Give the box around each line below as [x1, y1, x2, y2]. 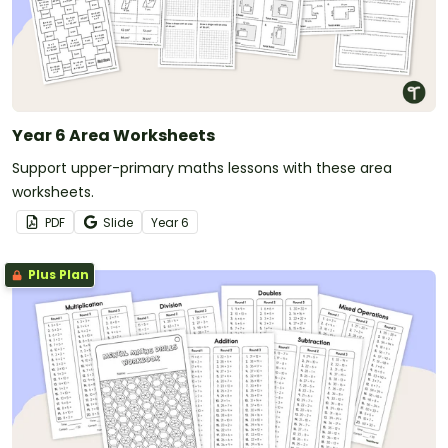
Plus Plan [25, 266, 89, 284]
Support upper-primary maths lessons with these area [12, 158, 392, 179]
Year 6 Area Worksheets [12, 124, 215, 148]
